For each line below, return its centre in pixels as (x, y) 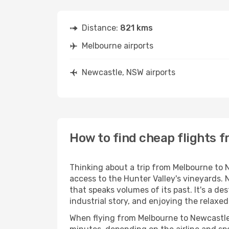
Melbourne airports (118, 46)
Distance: (101, 28)
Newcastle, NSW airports (129, 72)
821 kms (136, 28)
